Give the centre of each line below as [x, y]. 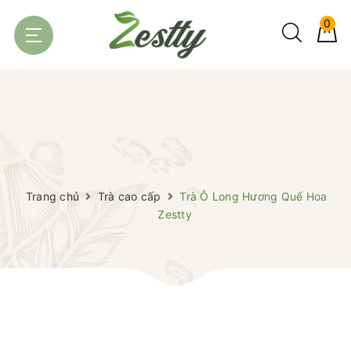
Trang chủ [52, 197]
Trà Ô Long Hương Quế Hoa [253, 197]
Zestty [175, 215]
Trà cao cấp [129, 197]
